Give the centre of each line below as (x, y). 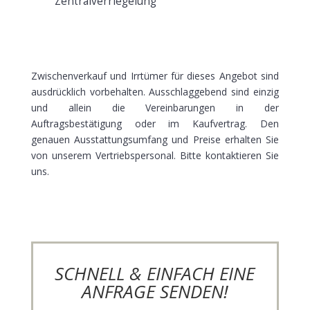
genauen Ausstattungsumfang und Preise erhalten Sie (155, 139)
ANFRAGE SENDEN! (155, 291)
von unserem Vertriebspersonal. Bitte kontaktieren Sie (155, 155)
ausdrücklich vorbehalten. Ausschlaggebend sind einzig (155, 91)
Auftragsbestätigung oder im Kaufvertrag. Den (155, 123)
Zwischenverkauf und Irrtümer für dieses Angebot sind (155, 75)
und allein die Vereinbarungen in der (155, 107)
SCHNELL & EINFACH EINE (155, 273)
